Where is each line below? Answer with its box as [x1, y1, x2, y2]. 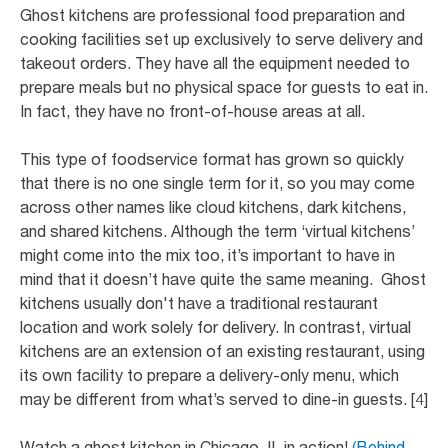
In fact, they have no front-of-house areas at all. [20, 100, 369, 121]
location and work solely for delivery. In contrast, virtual [20, 316, 411, 337]
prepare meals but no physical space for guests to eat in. [20, 76, 428, 97]
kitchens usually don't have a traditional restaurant [20, 292, 378, 313]
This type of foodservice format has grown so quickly [20, 148, 404, 169]
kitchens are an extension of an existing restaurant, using [20, 340, 425, 361]
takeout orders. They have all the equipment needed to [20, 52, 410, 73]
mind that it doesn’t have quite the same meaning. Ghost [20, 268, 426, 289]
